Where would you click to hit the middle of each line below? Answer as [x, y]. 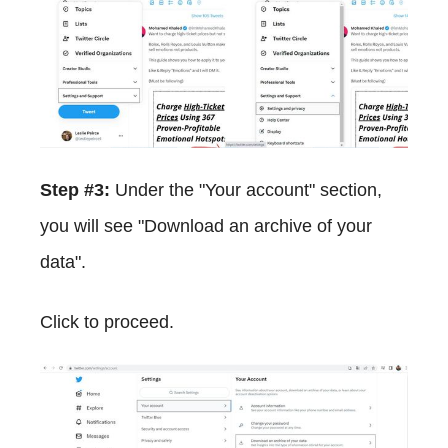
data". [63, 262]
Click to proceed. [107, 322]
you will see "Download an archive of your [206, 226]
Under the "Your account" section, [246, 190]
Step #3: [75, 190]
